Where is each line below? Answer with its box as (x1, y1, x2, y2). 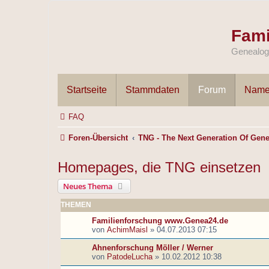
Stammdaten (125, 85, 180, 95)
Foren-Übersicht (68, 133, 128, 143)
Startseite (67, 85, 107, 95)
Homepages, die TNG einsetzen (58, 159, 261, 176)
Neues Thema (63, 181, 113, 192)
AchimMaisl (107, 225, 148, 235)
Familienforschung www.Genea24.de (92, 216, 228, 226)
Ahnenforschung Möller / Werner (92, 243, 213, 253)
